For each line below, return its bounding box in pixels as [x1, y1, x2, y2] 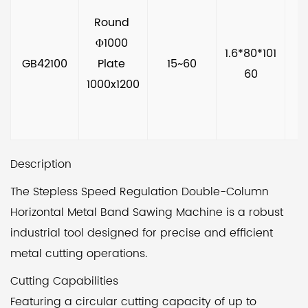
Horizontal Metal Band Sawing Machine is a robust [10, 203, 283, 221]
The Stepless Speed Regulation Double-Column [10, 183, 269, 201]
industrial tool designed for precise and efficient [10, 224, 273, 242]
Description [10, 155, 71, 173]
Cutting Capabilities [10, 272, 118, 290]
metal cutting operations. [10, 245, 147, 263]
